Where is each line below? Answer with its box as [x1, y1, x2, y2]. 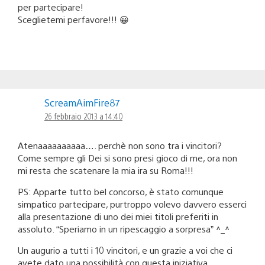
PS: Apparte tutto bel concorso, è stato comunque [18, 185, 224, 197]
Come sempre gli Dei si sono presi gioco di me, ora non [18, 151, 237, 163]
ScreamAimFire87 [44, 96, 119, 109]
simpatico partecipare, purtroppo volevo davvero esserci [18, 198, 247, 209]
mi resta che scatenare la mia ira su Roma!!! [18, 164, 193, 176]
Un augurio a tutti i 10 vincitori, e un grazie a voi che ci [18, 244, 232, 256]
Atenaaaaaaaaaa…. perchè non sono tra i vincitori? [18, 139, 222, 151]
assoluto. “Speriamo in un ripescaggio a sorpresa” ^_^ [18, 222, 230, 234]
